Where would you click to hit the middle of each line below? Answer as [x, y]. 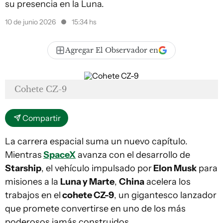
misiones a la [33, 182]
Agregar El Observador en [112, 50]
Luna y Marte [87, 182]
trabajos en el [33, 195]
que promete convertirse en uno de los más [95, 209]
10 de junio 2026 [31, 22]
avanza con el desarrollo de [133, 155]
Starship [23, 168]
